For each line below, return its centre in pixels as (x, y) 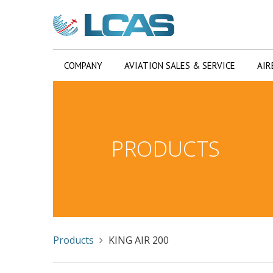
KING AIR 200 (139, 240)
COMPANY (83, 66)
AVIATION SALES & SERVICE (180, 66)
